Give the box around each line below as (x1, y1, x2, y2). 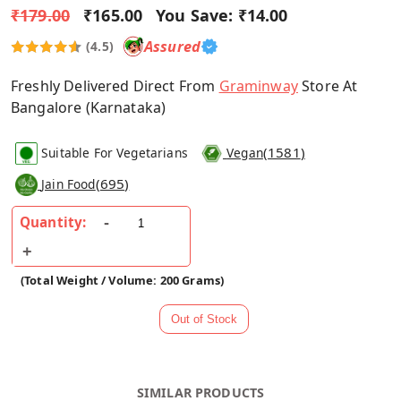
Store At (297, 75, 358, 96)
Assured (143, 36, 200, 57)
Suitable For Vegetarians (41, 143, 188, 161)
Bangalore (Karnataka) (11, 97, 166, 117)
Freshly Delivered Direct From (11, 75, 219, 96)
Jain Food (41, 175, 96, 192)
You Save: (156, 4, 234, 26)
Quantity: (20, 213, 87, 232)
